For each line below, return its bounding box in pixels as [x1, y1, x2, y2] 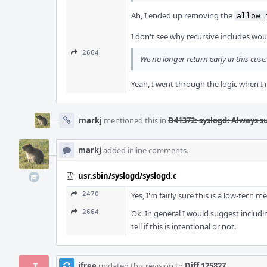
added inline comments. [101, 145, 188, 156]
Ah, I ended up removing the [131, 10, 234, 21]
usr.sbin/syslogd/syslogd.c [78, 170, 177, 181]
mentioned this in [102, 115, 168, 126]
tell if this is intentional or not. [131, 221, 236, 232]
